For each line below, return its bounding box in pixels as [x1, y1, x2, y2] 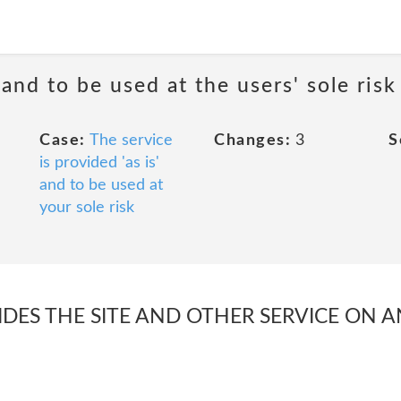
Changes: [214, 132, 291, 149]
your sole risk [39, 200, 134, 216]
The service [89, 132, 173, 149]
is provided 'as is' [39, 155, 159, 171]
